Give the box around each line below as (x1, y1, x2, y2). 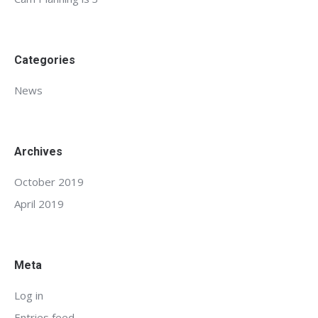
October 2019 (14, 174, 84, 189)
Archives (14, 144, 62, 158)
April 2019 (14, 196, 64, 211)
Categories (14, 53, 75, 67)
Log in (14, 287, 43, 302)
